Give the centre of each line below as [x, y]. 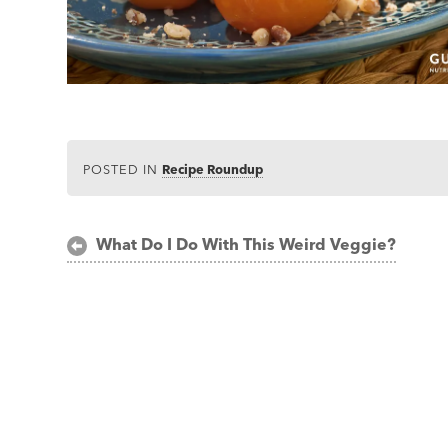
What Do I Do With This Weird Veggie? [246, 243]
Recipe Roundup [213, 168]
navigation [129, 280]
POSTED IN [123, 168]
